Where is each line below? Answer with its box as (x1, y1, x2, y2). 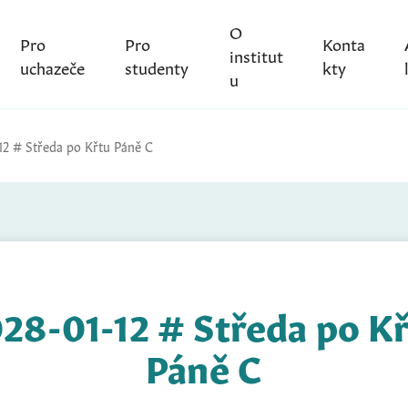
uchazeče (19, 54, 85, 78)
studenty (125, 54, 189, 78)
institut (229, 42, 283, 66)
